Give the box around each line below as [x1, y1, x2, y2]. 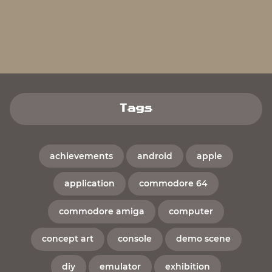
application [64, 178, 115, 189]
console [117, 233, 152, 245]
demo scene [175, 233, 231, 245]
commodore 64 [139, 178, 208, 189]
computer [169, 205, 213, 217]
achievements [50, 150, 113, 161]
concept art [41, 233, 93, 245]
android [137, 150, 172, 161]
